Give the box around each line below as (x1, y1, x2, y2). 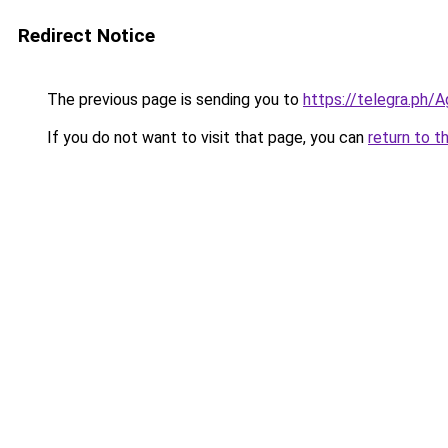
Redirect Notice (18, 24, 155, 47)
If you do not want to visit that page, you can (43, 128, 368, 147)
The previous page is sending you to (43, 90, 303, 109)
